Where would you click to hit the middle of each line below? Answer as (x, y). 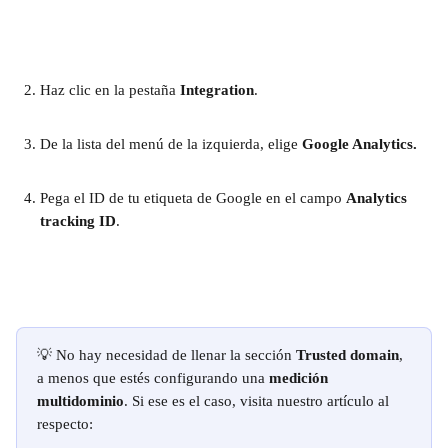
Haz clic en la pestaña (110, 90)
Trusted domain (347, 355)
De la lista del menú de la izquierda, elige (171, 144)
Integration (217, 90)
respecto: (65, 424)
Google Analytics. (359, 144)
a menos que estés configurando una (153, 378)
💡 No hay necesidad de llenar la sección (166, 355)
